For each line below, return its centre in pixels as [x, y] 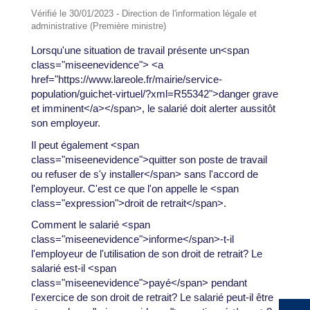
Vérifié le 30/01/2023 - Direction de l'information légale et [144, 14]
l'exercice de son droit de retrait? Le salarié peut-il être [152, 298]
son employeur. [65, 123]
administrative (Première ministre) [98, 26]
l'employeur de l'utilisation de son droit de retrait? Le [146, 254]
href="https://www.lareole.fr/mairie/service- [126, 80]
